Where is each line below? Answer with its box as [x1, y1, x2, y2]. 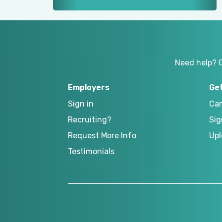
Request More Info [68, 131, 136, 141]
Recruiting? [68, 115, 111, 125]
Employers [68, 83, 110, 93]
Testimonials [68, 147, 114, 157]
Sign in [68, 99, 94, 109]
